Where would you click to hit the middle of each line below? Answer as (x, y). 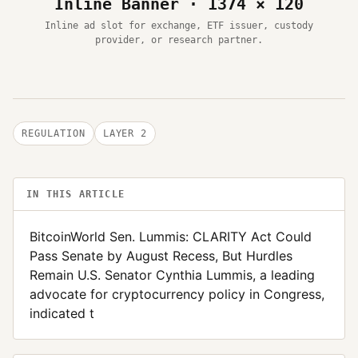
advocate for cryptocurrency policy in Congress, (177, 294)
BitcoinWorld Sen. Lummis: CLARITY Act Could (171, 236)
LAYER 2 (125, 133)
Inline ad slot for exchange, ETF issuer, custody (179, 25)
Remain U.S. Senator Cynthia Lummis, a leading (172, 274)
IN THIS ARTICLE (76, 194)
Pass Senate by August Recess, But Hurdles (161, 255)
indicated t (62, 313)
